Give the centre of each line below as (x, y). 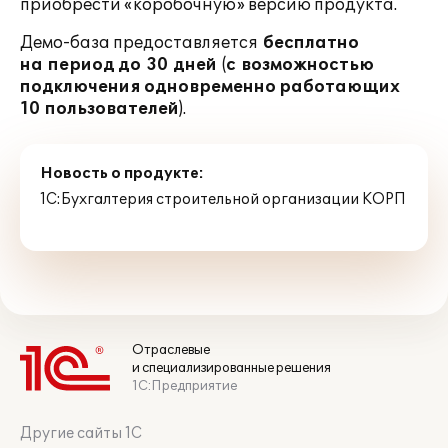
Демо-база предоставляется (141, 43)
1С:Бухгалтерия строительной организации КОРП (223, 199)
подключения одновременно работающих (210, 87)
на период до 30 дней (118, 65)
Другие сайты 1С (81, 433)
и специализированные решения (231, 368)
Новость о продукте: (122, 173)
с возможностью (300, 65)
